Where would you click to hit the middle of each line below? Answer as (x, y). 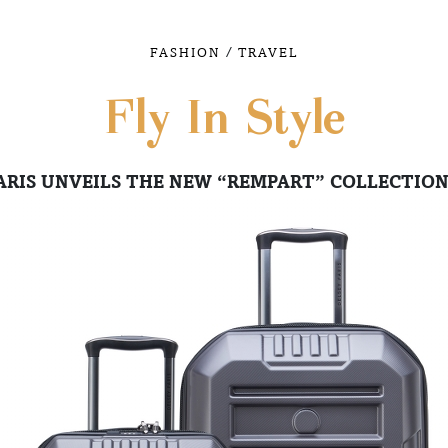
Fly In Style (224, 120)
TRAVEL (268, 52)
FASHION (185, 52)
